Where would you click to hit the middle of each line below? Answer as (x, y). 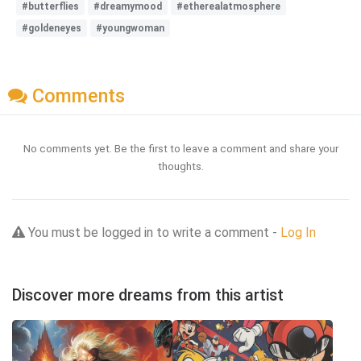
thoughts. (180, 166)
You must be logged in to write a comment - (153, 233)
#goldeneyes (52, 28)
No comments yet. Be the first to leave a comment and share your (180, 149)
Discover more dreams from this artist (148, 296)
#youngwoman (130, 28)
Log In (298, 233)
